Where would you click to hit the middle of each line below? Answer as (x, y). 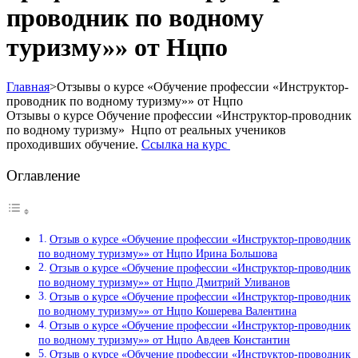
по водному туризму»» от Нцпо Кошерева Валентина (167, 311)
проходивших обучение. (74, 144)
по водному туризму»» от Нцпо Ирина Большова (158, 254)
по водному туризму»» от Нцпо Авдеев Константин (164, 340)
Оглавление (43, 176)
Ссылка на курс (186, 144)
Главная (28, 86)
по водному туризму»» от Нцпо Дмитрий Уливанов (164, 282)
